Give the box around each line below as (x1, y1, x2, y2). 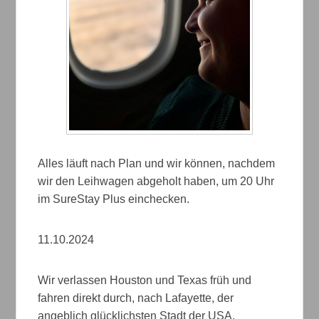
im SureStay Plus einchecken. (38, 193, 190, 206)
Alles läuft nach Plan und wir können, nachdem (38, 157, 276, 170)
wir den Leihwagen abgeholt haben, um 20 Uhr (38, 175, 275, 188)
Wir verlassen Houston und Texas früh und (38, 274, 252, 287)
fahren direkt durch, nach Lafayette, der (38, 292, 234, 305)
